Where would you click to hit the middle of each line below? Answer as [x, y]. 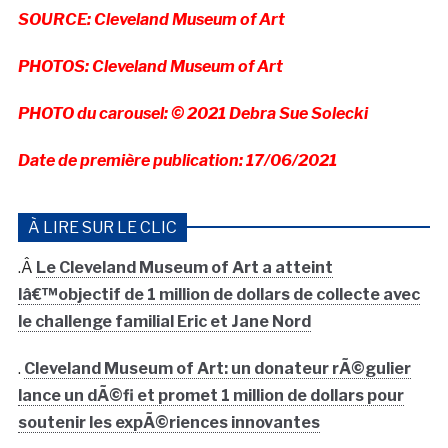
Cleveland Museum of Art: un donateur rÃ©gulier [217, 369]
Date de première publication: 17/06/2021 [177, 161]
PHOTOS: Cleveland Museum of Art [150, 67]
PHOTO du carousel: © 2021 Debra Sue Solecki [192, 114]
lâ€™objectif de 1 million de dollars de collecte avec [218, 295]
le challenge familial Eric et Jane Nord [164, 322]
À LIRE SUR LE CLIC [102, 228]
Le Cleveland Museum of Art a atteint [184, 268]
